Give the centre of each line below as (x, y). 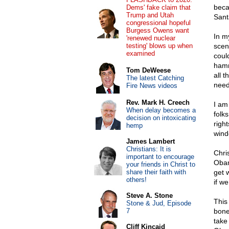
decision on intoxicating (161, 118)
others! (136, 180)
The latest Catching (155, 78)
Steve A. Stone (149, 196)
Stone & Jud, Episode (158, 203)
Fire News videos (152, 86)
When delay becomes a (161, 110)
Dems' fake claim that (158, 7)
